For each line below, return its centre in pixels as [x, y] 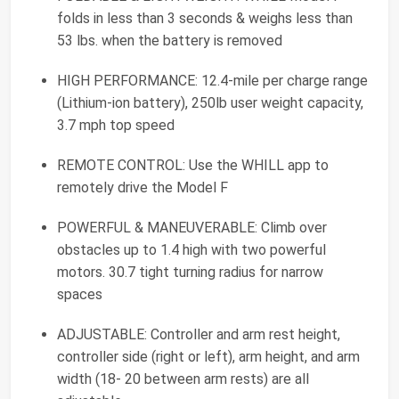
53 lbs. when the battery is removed [170, 41]
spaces [80, 295]
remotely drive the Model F [142, 188]
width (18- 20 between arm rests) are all [183, 379]
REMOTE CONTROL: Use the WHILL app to [193, 166]
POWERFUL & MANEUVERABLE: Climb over [192, 228]
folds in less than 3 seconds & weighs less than [205, 19]
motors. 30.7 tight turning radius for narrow [190, 273]
